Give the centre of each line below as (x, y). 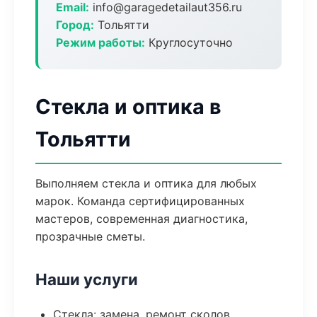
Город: (75, 25)
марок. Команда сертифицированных (140, 201)
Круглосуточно (189, 42)
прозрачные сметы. (90, 236)
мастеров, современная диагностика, (142, 219)
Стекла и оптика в (128, 106)
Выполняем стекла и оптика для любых (146, 183)
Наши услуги (87, 279)
